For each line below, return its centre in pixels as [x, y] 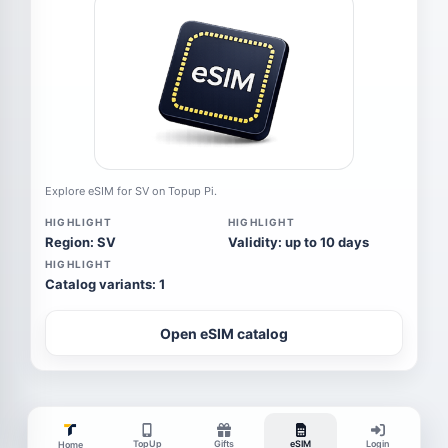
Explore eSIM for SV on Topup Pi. [131, 191]
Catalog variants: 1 [105, 284]
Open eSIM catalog [224, 333]
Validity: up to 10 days [298, 242]
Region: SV [80, 242]
